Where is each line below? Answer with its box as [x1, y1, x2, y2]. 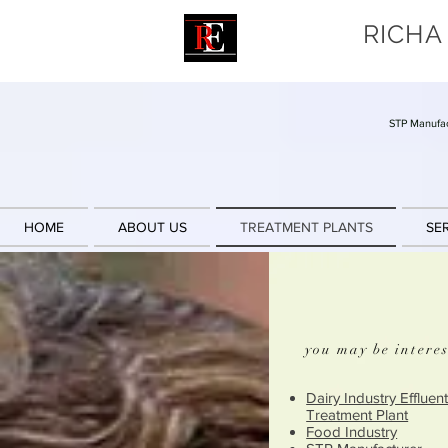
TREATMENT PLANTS [239, 219, 373, 236]
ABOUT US [117, 219, 187, 236]
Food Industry [306, 423, 398, 441]
